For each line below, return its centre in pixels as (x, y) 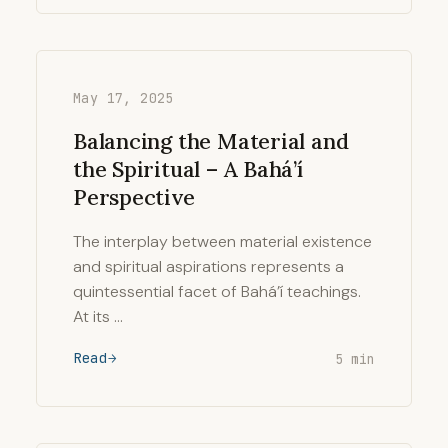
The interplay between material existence (222, 241)
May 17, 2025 (123, 98)
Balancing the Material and (211, 141)
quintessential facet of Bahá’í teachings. (217, 291)
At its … (98, 316)
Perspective (134, 197)
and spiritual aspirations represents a (208, 266)
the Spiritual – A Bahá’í (188, 169)
